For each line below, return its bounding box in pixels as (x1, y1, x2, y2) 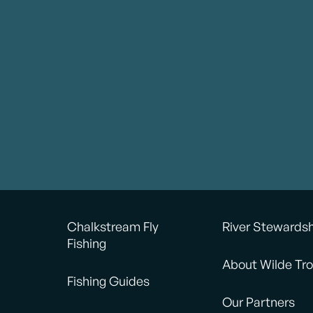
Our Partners (222, 294, 296, 310)
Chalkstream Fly (66, 219, 159, 235)
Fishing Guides (66, 273, 150, 289)
